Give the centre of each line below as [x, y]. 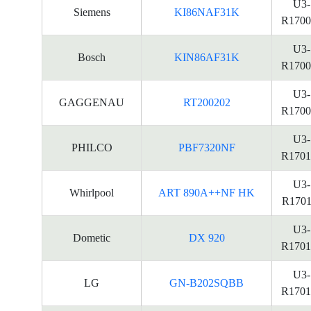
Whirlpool [92, 193]
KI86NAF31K [207, 12]
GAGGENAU [92, 102]
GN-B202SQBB [207, 283]
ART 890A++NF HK [207, 193]
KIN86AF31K [207, 57]
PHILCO [92, 148]
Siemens [92, 12]
